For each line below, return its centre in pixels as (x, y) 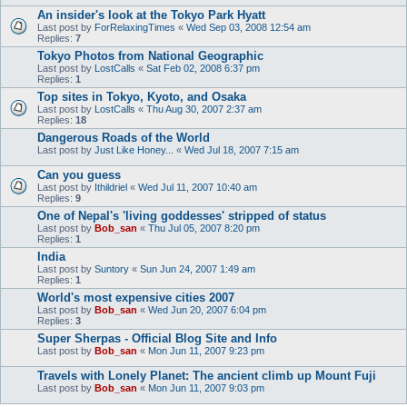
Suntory (112, 269)
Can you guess (79, 175)
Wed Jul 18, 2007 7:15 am (242, 150)
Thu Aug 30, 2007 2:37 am (204, 109)
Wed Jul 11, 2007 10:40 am (198, 187)
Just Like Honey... (134, 150)
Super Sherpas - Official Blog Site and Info (157, 338)
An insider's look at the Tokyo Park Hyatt (151, 15)
